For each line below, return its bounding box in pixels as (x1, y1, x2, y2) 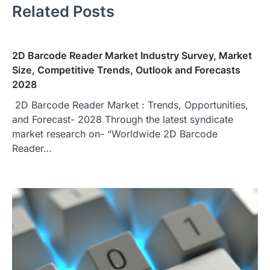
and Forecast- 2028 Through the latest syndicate (12, 113, 233, 125)
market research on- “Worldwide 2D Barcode (12, 127, 218, 140)
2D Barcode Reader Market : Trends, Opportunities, (12, 98, 248, 111)
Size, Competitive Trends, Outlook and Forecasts (12, 63, 240, 76)
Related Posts (12, 2, 115, 21)
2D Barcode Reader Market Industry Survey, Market (12, 49, 252, 61)
